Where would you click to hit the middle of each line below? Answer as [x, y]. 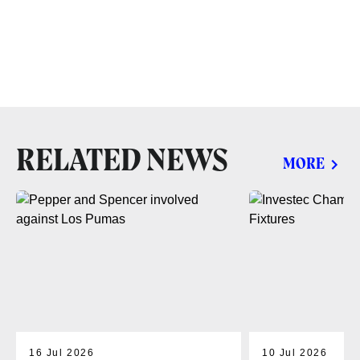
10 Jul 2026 [295, 352]
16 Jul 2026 [62, 352]
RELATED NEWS [122, 161]
